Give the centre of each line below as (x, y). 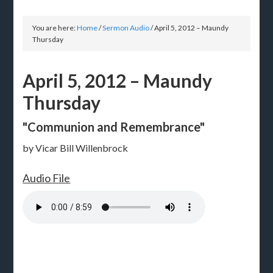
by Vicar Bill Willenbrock (76, 147)
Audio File (47, 178)
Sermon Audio (126, 27)
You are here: (55, 27)
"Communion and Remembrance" (114, 126)
